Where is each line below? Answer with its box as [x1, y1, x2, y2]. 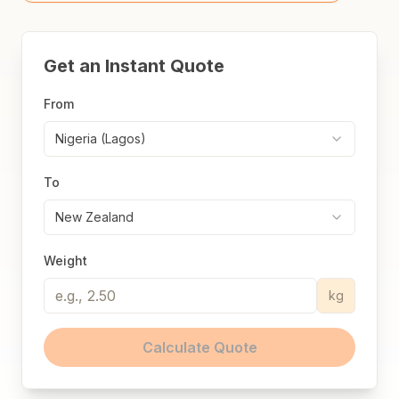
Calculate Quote [142, 338, 257, 356]
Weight [44, 253, 87, 268]
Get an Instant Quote [44, 55, 224, 77]
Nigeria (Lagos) [55, 131, 146, 146]
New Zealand [55, 209, 134, 224]
